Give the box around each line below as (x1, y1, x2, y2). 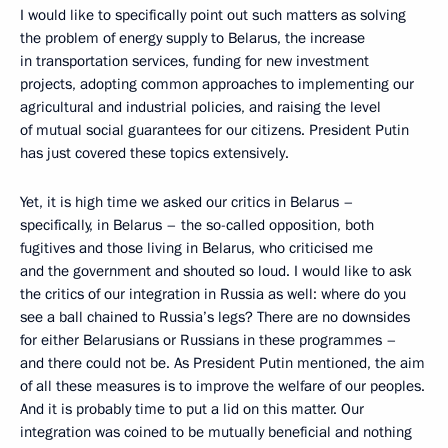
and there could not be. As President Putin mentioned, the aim (20, 353, 425, 373)
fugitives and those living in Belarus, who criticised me (20, 238, 373, 258)
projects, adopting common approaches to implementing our (20, 74, 414, 94)
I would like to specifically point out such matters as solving (20, 5, 406, 25)
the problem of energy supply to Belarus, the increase (20, 28, 365, 48)
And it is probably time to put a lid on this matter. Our (20, 399, 364, 419)
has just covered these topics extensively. (20, 143, 289, 163)
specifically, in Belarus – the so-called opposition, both (20, 215, 374, 235)
